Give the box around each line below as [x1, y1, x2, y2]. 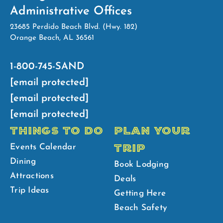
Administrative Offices [10, 5, 132, 17]
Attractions [10, 171, 54, 180]
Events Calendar [10, 142, 76, 151]
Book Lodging [114, 160, 169, 169]
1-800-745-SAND [10, 61, 84, 72]
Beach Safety [114, 203, 167, 212]
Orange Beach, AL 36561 [10, 34, 94, 42]
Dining [10, 157, 36, 166]
